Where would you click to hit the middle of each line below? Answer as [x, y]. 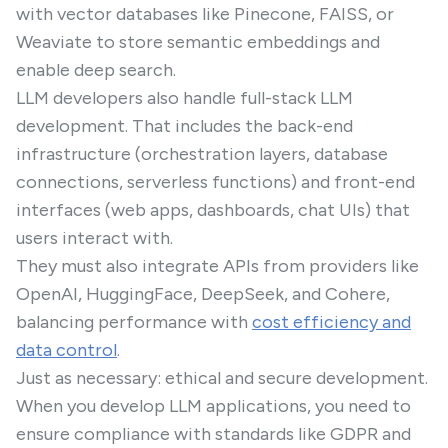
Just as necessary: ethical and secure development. [222, 378]
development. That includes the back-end [184, 126]
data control [66, 350]
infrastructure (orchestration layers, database [202, 154]
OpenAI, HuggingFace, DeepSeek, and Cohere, [203, 294]
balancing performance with [134, 322]
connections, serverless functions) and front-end [215, 182]
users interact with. [94, 238]
